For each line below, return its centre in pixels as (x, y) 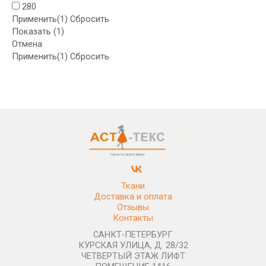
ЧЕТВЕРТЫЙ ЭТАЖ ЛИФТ (133, 256)
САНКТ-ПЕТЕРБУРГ (133, 235)
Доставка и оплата (133, 197)
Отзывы (133, 207)
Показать (33, 31)
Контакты (133, 218)
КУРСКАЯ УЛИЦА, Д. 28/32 (133, 245)
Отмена (27, 44)
